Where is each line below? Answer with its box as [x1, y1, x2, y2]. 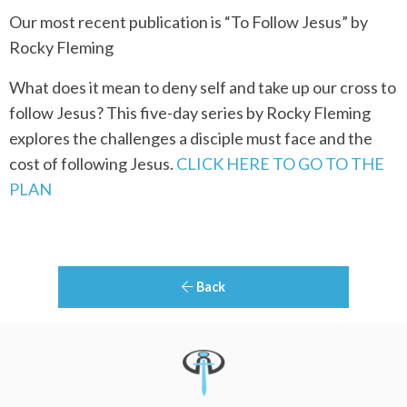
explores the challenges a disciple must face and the [9, 128, 372, 149]
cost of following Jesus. [9, 154, 176, 174]
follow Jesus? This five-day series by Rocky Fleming [9, 103, 371, 124]
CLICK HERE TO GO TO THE [176, 154, 384, 174]
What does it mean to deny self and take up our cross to [9, 77, 396, 98]
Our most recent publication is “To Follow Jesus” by [9, 12, 368, 33]
